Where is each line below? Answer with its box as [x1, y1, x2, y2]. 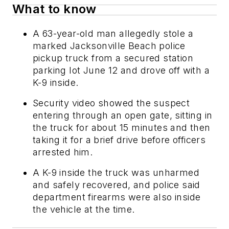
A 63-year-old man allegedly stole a [33, 28, 193, 39]
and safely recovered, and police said [33, 179, 200, 190]
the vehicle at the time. [33, 204, 135, 215]
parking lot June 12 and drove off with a [33, 65, 210, 76]
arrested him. [33, 147, 93, 157]
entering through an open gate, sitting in [33, 110, 213, 121]
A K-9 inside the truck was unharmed [33, 167, 199, 178]
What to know [12, 2, 97, 16]
